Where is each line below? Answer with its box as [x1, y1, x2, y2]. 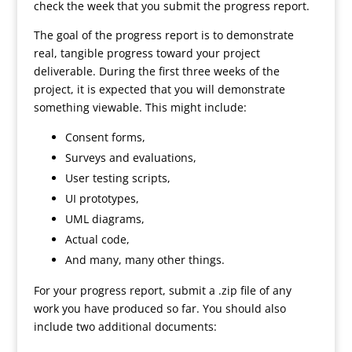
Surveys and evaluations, [64, 150, 196, 165]
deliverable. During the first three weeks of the [33, 64, 280, 79]
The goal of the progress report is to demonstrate [33, 27, 294, 42]
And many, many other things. [64, 252, 225, 267]
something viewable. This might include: [33, 100, 247, 115]
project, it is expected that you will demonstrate [33, 82, 285, 97]
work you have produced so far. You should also [33, 301, 286, 316]
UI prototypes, [64, 191, 139, 206]
